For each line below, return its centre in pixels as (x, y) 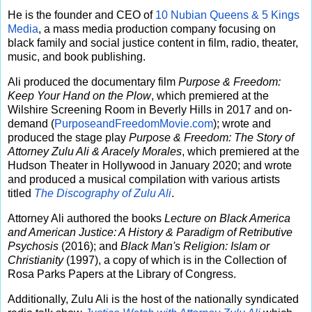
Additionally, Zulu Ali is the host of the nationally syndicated (153, 299)
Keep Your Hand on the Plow (79, 96)
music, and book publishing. (77, 57)
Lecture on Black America (227, 218)
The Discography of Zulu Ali (103, 194)
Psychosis (33, 246)
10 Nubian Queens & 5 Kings (227, 15)
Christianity (36, 260)
